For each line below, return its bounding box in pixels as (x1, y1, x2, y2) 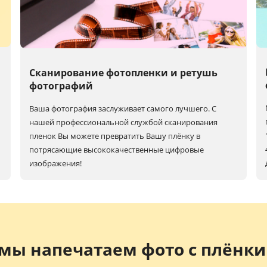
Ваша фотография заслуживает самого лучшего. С (29, 103, 217, 114)
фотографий (29, 79, 94, 92)
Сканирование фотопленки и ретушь (29, 66, 218, 79)
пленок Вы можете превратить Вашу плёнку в (29, 130, 201, 141)
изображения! (29, 157, 82, 169)
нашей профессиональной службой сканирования (29, 116, 218, 128)
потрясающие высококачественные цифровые (29, 144, 204, 155)
